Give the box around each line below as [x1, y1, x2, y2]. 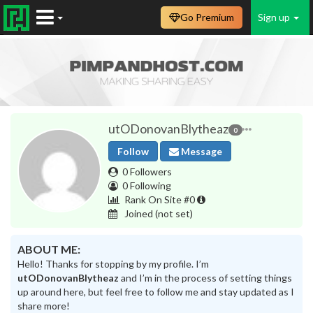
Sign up [258, 11, 292, 23]
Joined [122, 207, 155, 219]
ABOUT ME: [17, 242, 80, 256]
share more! [17, 299, 70, 312]
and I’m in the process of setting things [119, 271, 292, 284]
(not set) [155, 207, 193, 219]
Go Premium [180, 11, 234, 23]
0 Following [122, 179, 171, 191]
